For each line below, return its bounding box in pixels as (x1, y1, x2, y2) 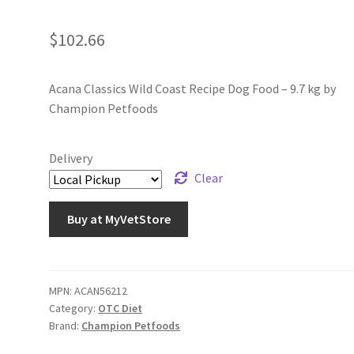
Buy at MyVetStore (66, 211, 171, 228)
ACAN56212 (74, 283, 128, 298)
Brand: (49, 318, 82, 333)
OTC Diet (98, 300, 143, 315)
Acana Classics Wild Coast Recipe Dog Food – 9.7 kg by (49, 80, 337, 96)
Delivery (49, 150, 93, 167)
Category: (49, 300, 99, 315)
